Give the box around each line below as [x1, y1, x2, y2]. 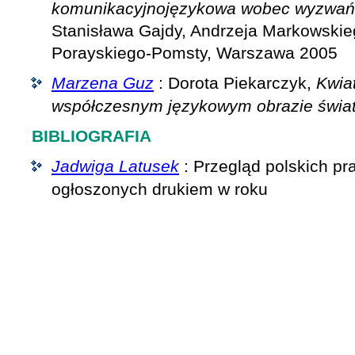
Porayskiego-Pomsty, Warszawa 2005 [52, 44, 338, 62]
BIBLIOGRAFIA [32, 127, 151, 145]
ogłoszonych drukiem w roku [52, 180, 268, 198]
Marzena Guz [52, 74, 154, 92]
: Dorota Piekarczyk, [154, 74, 316, 92]
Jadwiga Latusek [52, 157, 179, 175]
